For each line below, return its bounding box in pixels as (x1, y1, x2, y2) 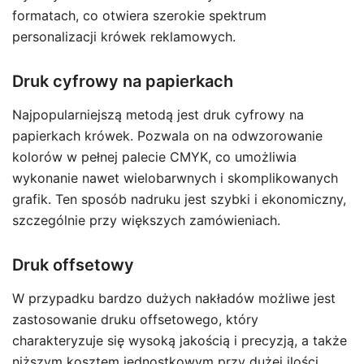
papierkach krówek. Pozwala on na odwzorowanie (12, 128, 323, 144)
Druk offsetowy (12, 255, 134, 275)
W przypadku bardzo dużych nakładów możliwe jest (12, 290, 336, 306)
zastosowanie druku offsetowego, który (12, 311, 258, 327)
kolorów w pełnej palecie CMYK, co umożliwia (12, 149, 297, 165)
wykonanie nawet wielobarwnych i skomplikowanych (12, 170, 338, 186)
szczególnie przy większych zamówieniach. (12, 212, 280, 228)
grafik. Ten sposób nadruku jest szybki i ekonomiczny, (12, 191, 346, 207)
